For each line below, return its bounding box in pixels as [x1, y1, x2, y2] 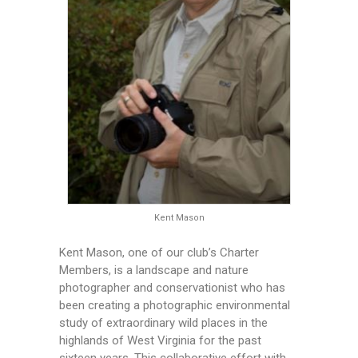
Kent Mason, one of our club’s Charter [59, 245, 259, 261]
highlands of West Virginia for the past [59, 333, 261, 348]
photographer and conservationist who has [59, 280, 285, 296]
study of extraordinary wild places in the [59, 316, 268, 331]
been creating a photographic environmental [59, 298, 290, 313]
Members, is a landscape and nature [59, 263, 249, 278]
